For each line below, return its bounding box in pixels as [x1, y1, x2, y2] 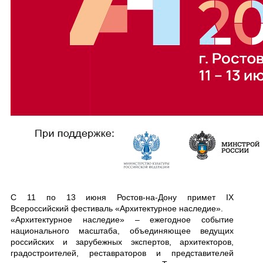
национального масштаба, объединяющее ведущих [11, 226, 234, 236]
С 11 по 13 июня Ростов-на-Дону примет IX [11, 193, 234, 203]
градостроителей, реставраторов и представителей [11, 248, 234, 258]
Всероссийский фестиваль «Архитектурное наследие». [11, 204, 223, 214]
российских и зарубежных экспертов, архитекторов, [11, 237, 234, 247]
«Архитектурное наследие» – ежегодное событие [11, 215, 234, 225]
